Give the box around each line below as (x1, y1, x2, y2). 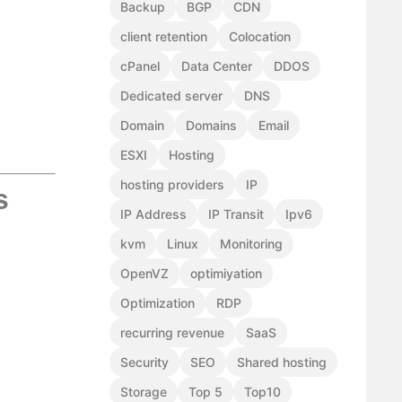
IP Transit (208, 206, 264, 223)
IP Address (120, 206, 187, 223)
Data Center (181, 58, 252, 74)
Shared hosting (237, 354, 327, 371)
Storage (120, 384, 167, 400)
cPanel (120, 58, 160, 74)
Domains (186, 118, 237, 134)
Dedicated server (120, 88, 223, 104)
